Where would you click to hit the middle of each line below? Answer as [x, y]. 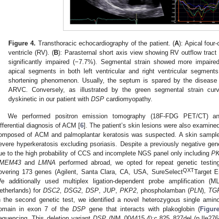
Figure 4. [22, 43]
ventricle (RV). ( [31, 52]
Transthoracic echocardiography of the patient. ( [105, 43]
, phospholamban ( [163, 190]
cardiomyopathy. [129, 99]
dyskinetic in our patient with [50, 99]
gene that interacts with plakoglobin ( [143, 209]
